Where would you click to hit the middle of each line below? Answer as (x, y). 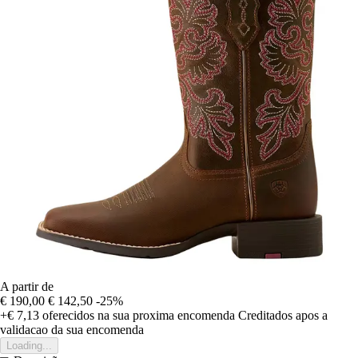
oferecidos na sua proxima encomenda (137, 316)
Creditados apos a (283, 316)
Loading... (29, 346)
